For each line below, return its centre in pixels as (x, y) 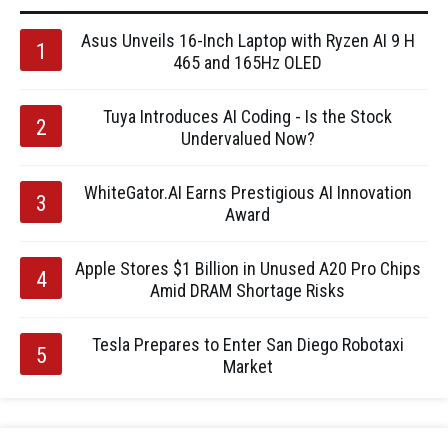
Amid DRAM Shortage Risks (247, 290)
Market (247, 366)
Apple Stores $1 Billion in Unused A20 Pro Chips (247, 268)
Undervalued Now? (247, 138)
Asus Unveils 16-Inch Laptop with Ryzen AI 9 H (247, 40)
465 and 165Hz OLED (247, 62)
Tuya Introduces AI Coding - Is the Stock (247, 116)
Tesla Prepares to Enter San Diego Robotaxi (247, 344)
